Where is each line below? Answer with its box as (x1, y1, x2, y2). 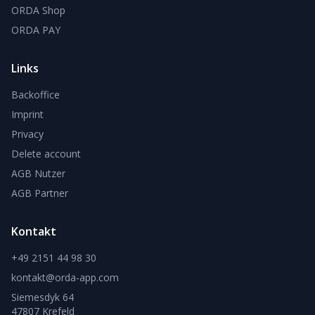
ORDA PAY (11, 23, 60, 37)
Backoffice (11, 88, 60, 101)
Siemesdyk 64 (11, 290, 74, 304)
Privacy (11, 127, 44, 141)
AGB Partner (11, 186, 68, 200)
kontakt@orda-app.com (11, 271, 119, 284)
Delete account (11, 147, 81, 160)
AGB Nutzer (11, 167, 65, 180)
